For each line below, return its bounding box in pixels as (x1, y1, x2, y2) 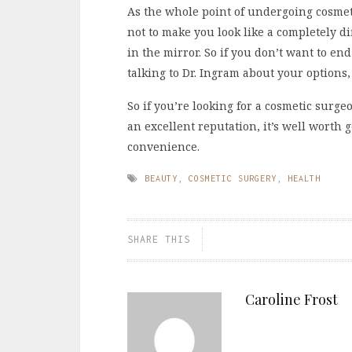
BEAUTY (145, 174, 178, 184)
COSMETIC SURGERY (189, 174, 277, 184)
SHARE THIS (127, 233, 190, 246)
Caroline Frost (245, 290, 338, 310)
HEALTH (288, 174, 321, 184)
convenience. (127, 139, 200, 155)
